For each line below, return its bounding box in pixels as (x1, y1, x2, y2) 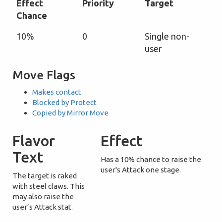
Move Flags (12, 68, 75, 82)
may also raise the (12, 192, 74, 201)
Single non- (145, 31, 189, 41)
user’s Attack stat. (12, 203, 73, 211)
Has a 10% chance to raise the (101, 155, 202, 164)
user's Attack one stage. (101, 166, 181, 174)
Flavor (12, 132, 55, 149)
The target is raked (12, 171, 77, 180)
